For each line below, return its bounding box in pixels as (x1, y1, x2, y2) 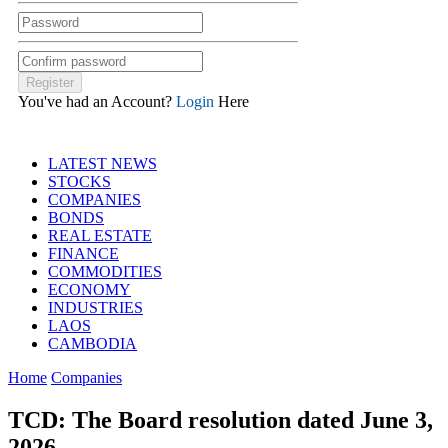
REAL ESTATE (48, 226, 152, 244)
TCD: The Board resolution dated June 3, (8, 406, 433, 433)
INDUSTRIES (48, 298, 143, 316)
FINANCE (48, 244, 119, 262)
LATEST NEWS (48, 154, 157, 172)
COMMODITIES (48, 262, 162, 280)
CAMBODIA (48, 334, 137, 352)
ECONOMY (48, 280, 131, 298)
